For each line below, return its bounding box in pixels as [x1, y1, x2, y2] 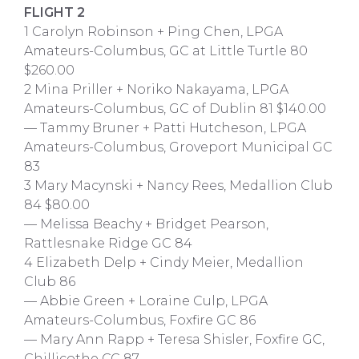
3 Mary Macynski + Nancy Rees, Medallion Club [24, 178, 333, 193]
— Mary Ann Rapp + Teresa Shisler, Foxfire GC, [24, 332, 325, 347]
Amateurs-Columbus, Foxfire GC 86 [24, 313, 256, 328]
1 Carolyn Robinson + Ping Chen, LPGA [24, 24, 283, 39]
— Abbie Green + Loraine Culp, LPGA [24, 293, 268, 309]
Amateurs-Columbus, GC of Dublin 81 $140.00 [24, 101, 326, 116]
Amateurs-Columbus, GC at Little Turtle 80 [24, 43, 308, 58]
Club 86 [24, 274, 75, 289]
